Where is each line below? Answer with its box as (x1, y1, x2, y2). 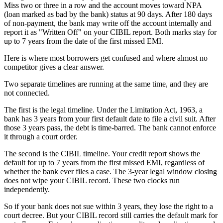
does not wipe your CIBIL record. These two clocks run (4, 176, 180, 185)
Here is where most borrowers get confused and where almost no (4, 54, 208, 63)
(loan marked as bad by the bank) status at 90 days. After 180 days (4, 10, 212, 19)
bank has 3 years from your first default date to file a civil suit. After (4, 114, 216, 123)
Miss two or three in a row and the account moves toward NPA (4, 1, 202, 10)
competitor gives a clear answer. (4, 63, 104, 72)
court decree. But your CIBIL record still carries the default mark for (4, 211, 218, 220)
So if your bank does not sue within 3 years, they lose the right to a (4, 202, 213, 211)
